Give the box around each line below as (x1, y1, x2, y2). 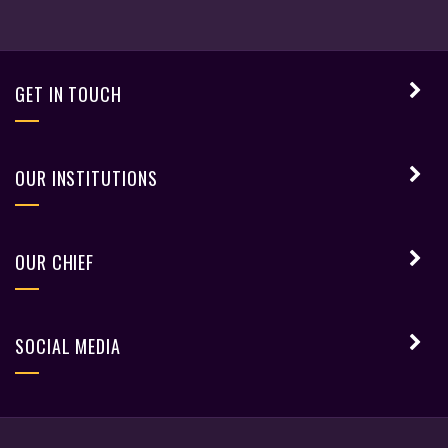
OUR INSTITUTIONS (15, 164, 158, 191)
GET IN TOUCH (15, 81, 122, 108)
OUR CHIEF (15, 248, 95, 275)
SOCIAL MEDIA (15, 332, 121, 359)
